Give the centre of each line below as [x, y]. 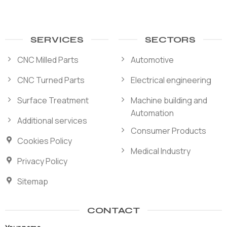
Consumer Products [168, 130]
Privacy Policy [42, 161]
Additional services [52, 121]
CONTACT [113, 210]
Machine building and [169, 101]
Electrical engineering [171, 80]
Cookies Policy [44, 141]
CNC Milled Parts [48, 60]
